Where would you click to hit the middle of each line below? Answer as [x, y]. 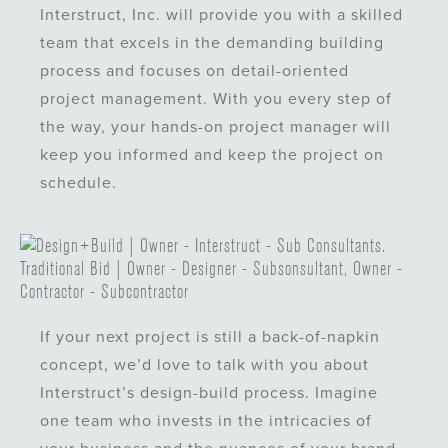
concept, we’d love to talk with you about [205, 365]
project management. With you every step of [216, 99]
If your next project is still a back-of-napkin [210, 337]
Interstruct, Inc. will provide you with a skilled [222, 15]
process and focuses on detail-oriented [195, 71]
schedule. [79, 183]
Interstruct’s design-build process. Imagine [209, 393]
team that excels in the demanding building [212, 43]
